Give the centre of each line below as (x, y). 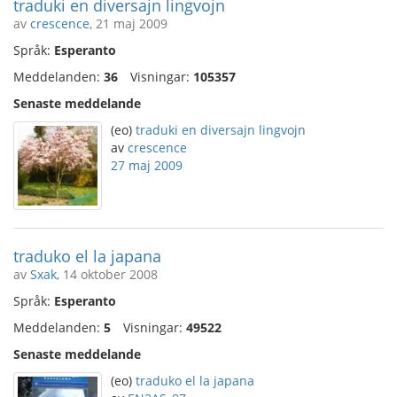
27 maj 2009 (147, 165)
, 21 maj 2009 (128, 23)
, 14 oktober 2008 (107, 274)
